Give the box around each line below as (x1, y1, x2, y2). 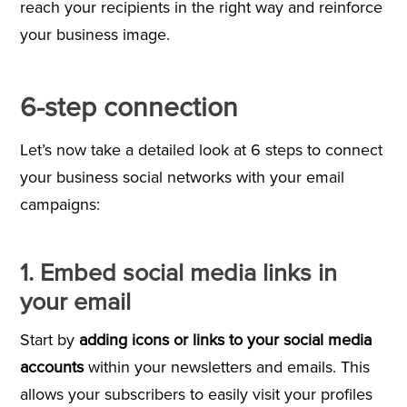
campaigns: (19, 194, 100, 214)
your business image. (19, 24, 174, 45)
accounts (19, 356, 88, 377)
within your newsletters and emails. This (87, 356, 370, 377)
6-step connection (19, 90, 253, 124)
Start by (19, 329, 79, 350)
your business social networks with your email (19, 166, 344, 187)
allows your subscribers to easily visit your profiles (19, 383, 372, 404)
